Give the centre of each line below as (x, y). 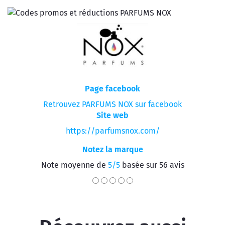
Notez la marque (113, 149)
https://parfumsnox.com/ (113, 131)
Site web (113, 115)
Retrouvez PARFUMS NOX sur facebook (113, 104)
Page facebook (113, 89)
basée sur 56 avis (152, 165)
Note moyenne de (74, 165)
